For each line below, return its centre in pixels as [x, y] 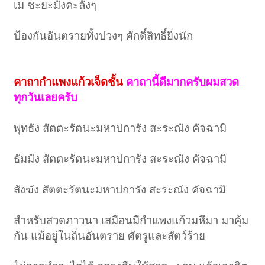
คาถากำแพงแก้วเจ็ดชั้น [69, 82]
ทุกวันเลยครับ [46, 98]
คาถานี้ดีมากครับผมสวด [183, 82]
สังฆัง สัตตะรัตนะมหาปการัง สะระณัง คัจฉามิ [120, 190]
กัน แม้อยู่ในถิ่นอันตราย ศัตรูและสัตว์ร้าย [110, 236]
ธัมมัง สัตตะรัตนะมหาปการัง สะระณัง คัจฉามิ [120, 159]
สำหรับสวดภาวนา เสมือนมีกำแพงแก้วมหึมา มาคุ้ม [131, 221]
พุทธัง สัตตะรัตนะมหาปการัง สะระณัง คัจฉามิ [120, 128]
